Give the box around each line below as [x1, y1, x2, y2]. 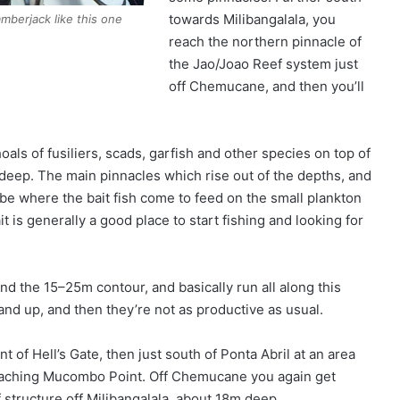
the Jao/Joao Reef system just [169, 54, 359, 72]
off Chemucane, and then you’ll [169, 77, 365, 95]
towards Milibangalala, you [169, 10, 337, 28]
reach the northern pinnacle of [169, 32, 362, 50]
